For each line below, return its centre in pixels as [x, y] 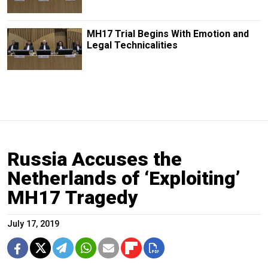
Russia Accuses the [95, 159]
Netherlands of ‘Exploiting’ [124, 179]
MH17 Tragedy [73, 198]
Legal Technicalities [132, 45]
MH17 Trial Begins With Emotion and [167, 33]
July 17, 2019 [33, 224]
